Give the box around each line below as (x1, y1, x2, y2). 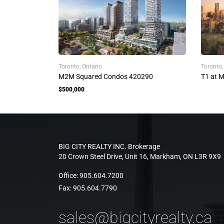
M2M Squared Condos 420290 (58, 72, 153, 80)
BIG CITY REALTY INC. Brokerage (58, 142, 160, 150)
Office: (58, 171, 79, 179)
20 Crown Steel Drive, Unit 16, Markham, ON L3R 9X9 (58, 152, 221, 160)
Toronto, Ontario (58, 63, 102, 70)
